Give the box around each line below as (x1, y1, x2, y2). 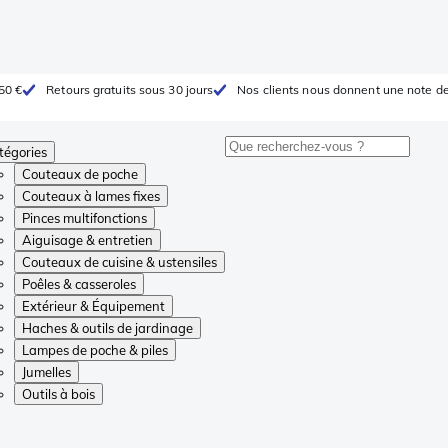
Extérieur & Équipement (22, 298, 165, 314)
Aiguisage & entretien (22, 232, 153, 248)
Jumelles (22, 364, 71, 380)
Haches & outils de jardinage (22, 320, 193, 336)
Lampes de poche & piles (22, 342, 168, 358)
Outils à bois (22, 386, 95, 402)
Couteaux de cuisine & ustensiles (22, 254, 217, 270)
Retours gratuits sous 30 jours (46, 82, 214, 97)
